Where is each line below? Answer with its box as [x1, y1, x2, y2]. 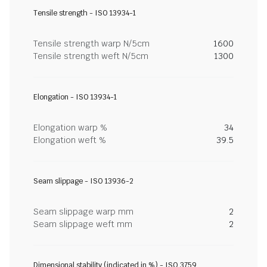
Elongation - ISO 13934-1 [33, 92, 117, 102]
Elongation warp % [33, 122, 107, 133]
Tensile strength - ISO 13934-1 [33, 8, 136, 18]
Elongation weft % [33, 135, 106, 145]
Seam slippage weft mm [33, 219, 132, 229]
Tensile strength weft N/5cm [33, 51, 148, 61]
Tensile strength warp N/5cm [33, 38, 150, 49]
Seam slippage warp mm [33, 206, 133, 217]
